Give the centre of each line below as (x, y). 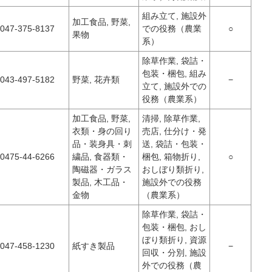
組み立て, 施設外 (174, 16)
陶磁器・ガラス (102, 169)
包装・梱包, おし (174, 227)
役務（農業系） (172, 99)
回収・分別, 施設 (174, 253)
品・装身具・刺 (102, 144)
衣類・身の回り (102, 131)
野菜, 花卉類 (96, 80)
